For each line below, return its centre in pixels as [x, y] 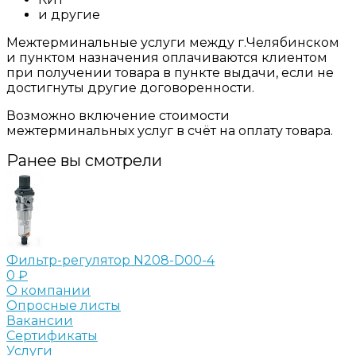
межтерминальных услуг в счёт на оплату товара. [170, 130]
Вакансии [40, 320]
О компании [48, 290]
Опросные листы [64, 305]
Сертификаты [52, 335]
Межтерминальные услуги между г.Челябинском [173, 42]
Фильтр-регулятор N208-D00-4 [110, 260]
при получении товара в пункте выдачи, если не [170, 72]
